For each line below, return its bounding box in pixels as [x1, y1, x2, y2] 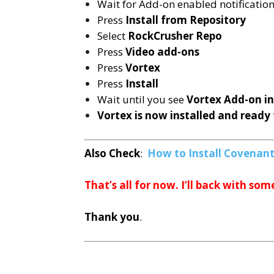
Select [97, 28, 128, 43]
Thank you [84, 210, 139, 224]
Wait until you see [97, 92, 187, 106]
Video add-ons [125, 44, 199, 59]
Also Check [84, 146, 140, 161]
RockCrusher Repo [128, 28, 222, 43]
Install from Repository [125, 12, 246, 27]
